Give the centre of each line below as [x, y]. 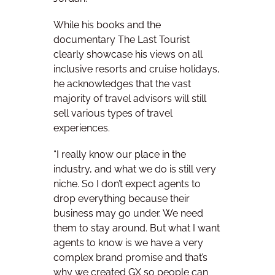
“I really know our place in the [120, 155]
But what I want [185, 228]
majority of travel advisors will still [130, 98]
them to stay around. [102, 228]
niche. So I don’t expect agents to [127, 184]
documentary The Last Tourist [122, 39]
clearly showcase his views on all [128, 54]
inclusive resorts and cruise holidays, [137, 69]
